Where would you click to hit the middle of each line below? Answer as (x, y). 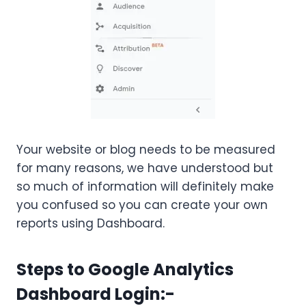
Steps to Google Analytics (125, 270)
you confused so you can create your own (142, 205)
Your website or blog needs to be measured (146, 150)
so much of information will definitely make (145, 187)
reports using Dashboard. (91, 224)
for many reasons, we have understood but (145, 168)
